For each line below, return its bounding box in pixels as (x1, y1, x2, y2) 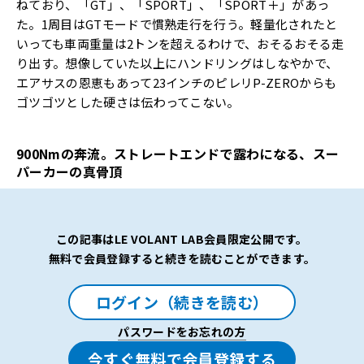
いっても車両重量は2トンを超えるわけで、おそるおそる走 (16, 34, 344, 52)
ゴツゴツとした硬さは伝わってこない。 (16, 93, 240, 110)
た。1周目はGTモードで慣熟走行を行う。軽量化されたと (16, 15, 338, 32)
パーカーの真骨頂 (16, 161, 123, 181)
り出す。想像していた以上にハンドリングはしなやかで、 (16, 54, 339, 71)
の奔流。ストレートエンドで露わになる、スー (60, 143, 340, 163)
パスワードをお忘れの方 (118, 323, 246, 340)
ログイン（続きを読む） (95, 290, 269, 313)
